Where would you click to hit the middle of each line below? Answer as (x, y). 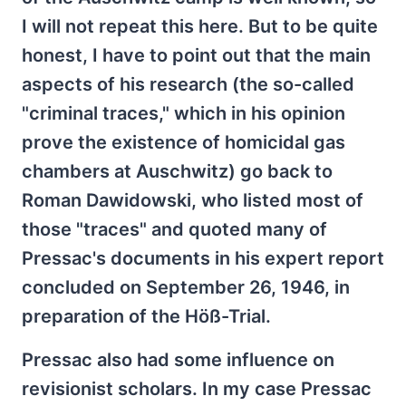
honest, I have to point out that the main (196, 55)
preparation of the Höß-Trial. (146, 316)
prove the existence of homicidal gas (184, 142)
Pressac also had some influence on (178, 360)
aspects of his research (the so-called (188, 84)
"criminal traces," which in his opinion (184, 113)
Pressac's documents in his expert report (203, 258)
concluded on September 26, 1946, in (186, 287)
